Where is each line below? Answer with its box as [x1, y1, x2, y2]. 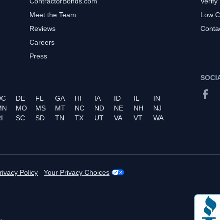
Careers [29, 38, 55, 46]
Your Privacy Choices [44, 168, 110, 176]
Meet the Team [29, 10, 76, 19]
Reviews [29, 24, 55, 32]
